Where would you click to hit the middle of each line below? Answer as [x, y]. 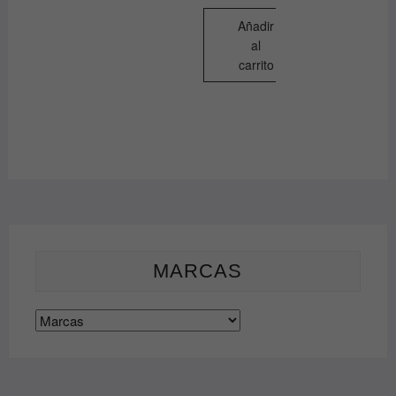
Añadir [256, 25]
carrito [256, 64]
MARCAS [198, 270]
